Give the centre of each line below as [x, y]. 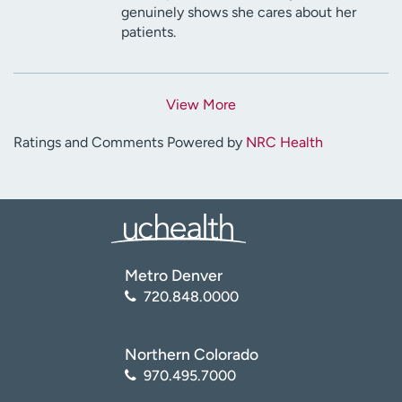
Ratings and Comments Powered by [130, 142]
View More [201, 104]
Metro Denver [174, 275]
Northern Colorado [192, 354]
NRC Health [284, 142]
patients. [149, 31]
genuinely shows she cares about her [239, 12]
